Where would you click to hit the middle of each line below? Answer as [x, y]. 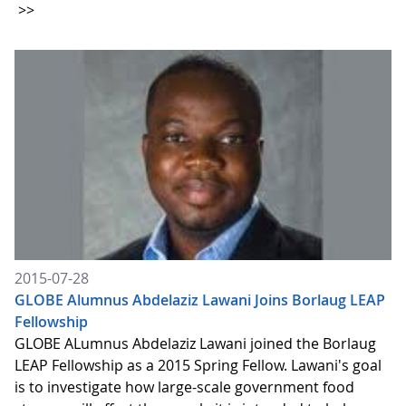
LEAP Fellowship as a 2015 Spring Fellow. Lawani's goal [198, 366]
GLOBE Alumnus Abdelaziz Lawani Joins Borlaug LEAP [200, 300]
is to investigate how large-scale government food [184, 387]
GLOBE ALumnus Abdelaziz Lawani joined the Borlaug [195, 344]
